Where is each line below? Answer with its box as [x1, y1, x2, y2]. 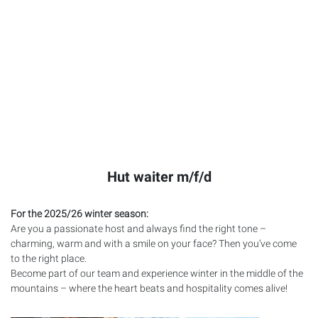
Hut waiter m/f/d [106, 168, 212, 185]
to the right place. [11, 252, 87, 264]
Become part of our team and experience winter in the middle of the [11, 267, 303, 279]
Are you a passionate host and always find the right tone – [11, 222, 266, 234]
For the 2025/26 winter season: [11, 207, 148, 219]
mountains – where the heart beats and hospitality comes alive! [11, 282, 287, 294]
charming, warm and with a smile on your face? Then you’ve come [11, 237, 297, 249]
